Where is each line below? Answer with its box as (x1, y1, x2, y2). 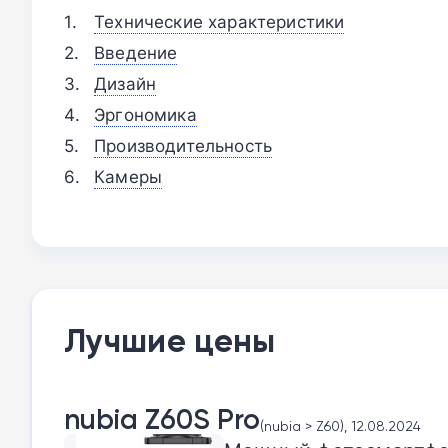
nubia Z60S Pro (64, 402, 260, 436)
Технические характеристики (94, 9, 345, 33)
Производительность (94, 133, 273, 157)
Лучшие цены (64, 321, 276, 360)
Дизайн (94, 71, 157, 95)
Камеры (94, 164, 163, 188)
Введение (94, 40, 178, 64)
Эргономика (94, 102, 197, 126)
